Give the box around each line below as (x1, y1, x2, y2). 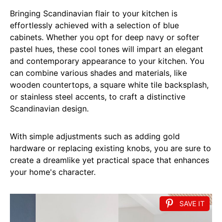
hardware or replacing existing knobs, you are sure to (10, 143, 211, 153)
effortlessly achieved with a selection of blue (10, 20, 179, 30)
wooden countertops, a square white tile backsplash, (10, 79, 209, 90)
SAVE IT (179, 199, 205, 208)
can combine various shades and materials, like (10, 67, 187, 78)
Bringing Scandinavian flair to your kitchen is (10, 8, 177, 18)
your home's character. (10, 166, 96, 177)
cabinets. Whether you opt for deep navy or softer (10, 32, 199, 42)
